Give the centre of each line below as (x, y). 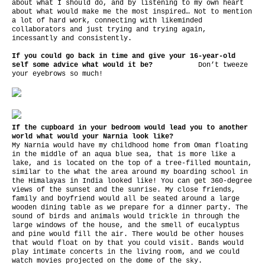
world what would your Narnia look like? (93, 137)
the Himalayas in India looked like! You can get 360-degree (132, 181)
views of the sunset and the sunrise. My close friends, (124, 190)
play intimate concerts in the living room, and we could (126, 252)
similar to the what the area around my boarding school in (130, 172)
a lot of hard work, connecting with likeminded (107, 21)
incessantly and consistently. (72, 38)
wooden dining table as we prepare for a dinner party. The (130, 208)
